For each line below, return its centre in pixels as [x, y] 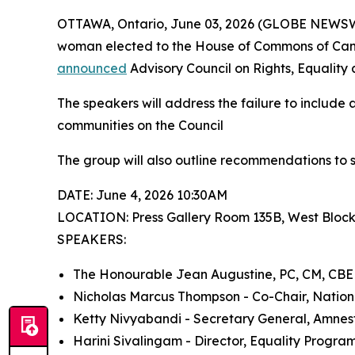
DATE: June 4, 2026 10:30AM [142, 195]
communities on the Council [140, 125]
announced [92, 68]
